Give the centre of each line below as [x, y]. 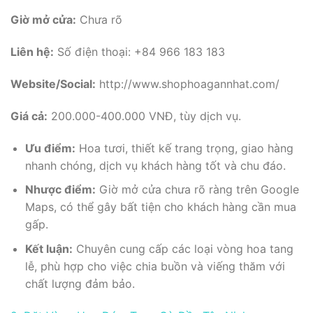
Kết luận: [49, 248]
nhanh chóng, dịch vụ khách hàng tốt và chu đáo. [155, 165]
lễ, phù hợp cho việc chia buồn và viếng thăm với [155, 266]
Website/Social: [53, 83]
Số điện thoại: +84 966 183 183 [139, 52]
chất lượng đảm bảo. [80, 283]
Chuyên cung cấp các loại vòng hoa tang [183, 248]
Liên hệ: [32, 52]
